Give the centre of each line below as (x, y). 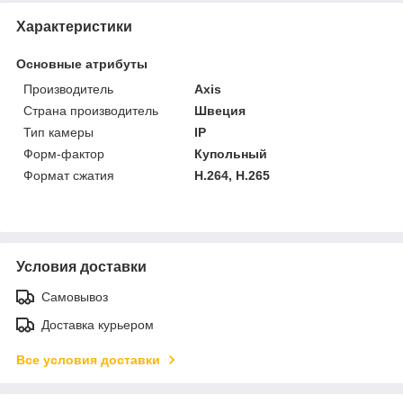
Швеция (220, 111)
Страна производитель (91, 111)
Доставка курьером (98, 325)
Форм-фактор (64, 154)
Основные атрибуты (82, 64)
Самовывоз (75, 297)
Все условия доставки (88, 360)
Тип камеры (58, 133)
